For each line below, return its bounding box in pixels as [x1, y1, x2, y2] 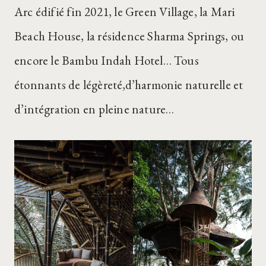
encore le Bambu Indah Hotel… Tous [14, 52, 199, 69]
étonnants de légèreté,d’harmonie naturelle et [14, 77, 243, 93]
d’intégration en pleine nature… [14, 101, 175, 118]
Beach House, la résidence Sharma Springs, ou [14, 28, 245, 45]
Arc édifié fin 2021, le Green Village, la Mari [14, 4, 235, 20]
